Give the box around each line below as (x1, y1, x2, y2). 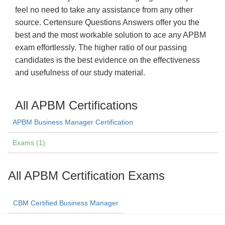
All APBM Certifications (15, 98, 138, 112)
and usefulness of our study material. (15, 68, 145, 77)
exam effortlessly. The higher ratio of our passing (15, 43, 187, 52)
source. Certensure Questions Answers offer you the (15, 18, 199, 27)
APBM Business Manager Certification (13, 118, 133, 126)
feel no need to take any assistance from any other (15, 6, 193, 14)
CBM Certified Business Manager (13, 199, 119, 207)
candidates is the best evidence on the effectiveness (15, 56, 200, 64)
